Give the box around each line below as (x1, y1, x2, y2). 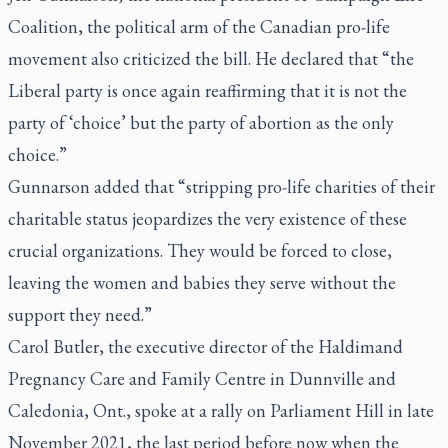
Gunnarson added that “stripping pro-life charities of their (8, 174, 435, 198)
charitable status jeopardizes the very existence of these (8, 206, 407, 230)
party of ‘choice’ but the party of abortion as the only (8, 110, 394, 134)
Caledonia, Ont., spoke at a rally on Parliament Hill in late (8, 398, 434, 422)
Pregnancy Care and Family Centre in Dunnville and (8, 366, 396, 390)
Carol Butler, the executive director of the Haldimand (8, 334, 403, 358)
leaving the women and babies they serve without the (8, 270, 396, 294)
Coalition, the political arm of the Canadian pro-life (8, 14, 390, 38)
